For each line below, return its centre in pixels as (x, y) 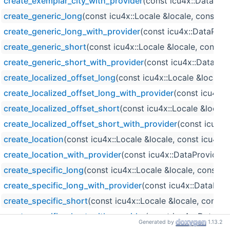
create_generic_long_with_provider (72, 32)
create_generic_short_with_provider (74, 62)
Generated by (157, 222)
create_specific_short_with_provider (74, 216)
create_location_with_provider (62, 155)
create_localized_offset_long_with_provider (89, 93)
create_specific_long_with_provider (73, 186)
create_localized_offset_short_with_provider (90, 124)
